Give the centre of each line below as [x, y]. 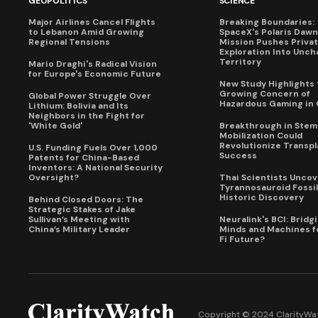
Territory [240, 62]
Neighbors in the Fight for [87, 116]
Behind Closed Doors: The [86, 200]
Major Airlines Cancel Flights [92, 22]
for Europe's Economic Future [95, 74]
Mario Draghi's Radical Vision [93, 64]
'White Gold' [55, 126]
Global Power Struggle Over [90, 96]
